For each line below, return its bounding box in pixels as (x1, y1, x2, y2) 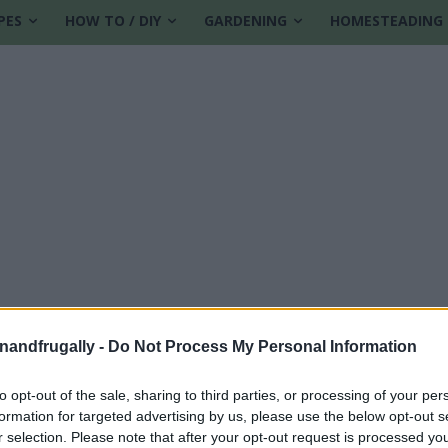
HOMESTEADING (329, 10, 443, 30)
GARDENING (203, 10, 287, 30)
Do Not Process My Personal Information (108, 338, 417, 355)
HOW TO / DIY (64, 10, 161, 30)
